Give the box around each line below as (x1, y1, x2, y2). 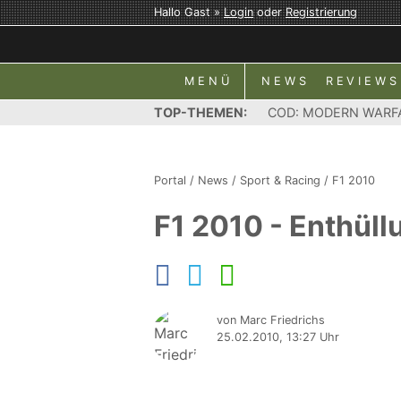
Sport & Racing (240, 174, 320, 187)
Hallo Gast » (154, 5, 224, 19)
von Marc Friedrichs (217, 313, 325, 327)
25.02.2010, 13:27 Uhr (217, 330, 339, 344)
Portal (154, 174, 186, 187)
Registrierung (286, 5, 357, 19)
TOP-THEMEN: (154, 105, 247, 120)
